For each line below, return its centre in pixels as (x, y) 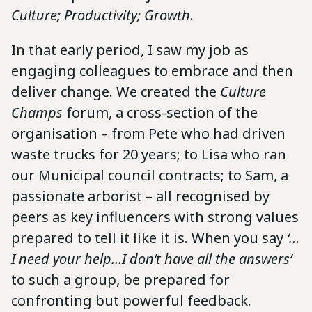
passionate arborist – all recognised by (140, 196)
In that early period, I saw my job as (130, 49)
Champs (37, 112)
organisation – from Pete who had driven (148, 133)
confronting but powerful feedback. (131, 300)
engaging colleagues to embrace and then (152, 70)
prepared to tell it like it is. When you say (149, 237)
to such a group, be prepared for (120, 279)
